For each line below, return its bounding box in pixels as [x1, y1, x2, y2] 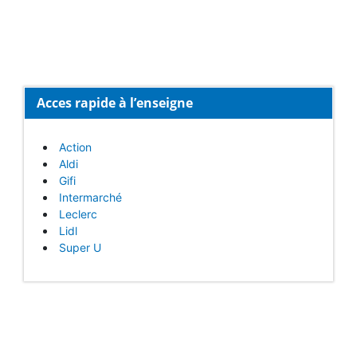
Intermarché [59, 190, 122, 204]
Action [59, 139, 92, 154]
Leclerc [59, 206, 97, 221]
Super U [59, 240, 101, 254]
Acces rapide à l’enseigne [37, 93, 193, 112]
